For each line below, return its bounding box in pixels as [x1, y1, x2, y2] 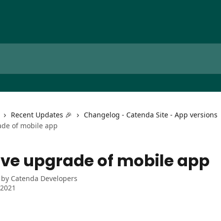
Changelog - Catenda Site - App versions [84, 110, 218, 119]
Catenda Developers [11, 174, 77, 183]
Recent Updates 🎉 [11, 110, 72, 119]
